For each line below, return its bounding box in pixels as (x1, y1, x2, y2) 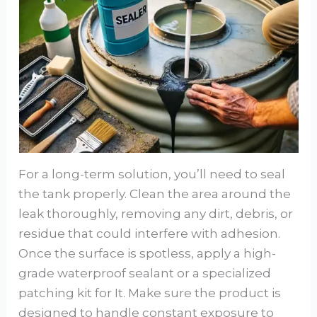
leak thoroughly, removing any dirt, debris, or (18, 207, 294, 221)
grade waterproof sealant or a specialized (18, 266, 272, 281)
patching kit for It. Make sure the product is (18, 286, 282, 301)
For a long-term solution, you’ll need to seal (18, 167, 286, 182)
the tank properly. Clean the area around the (18, 187, 292, 202)
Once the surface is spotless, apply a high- (18, 246, 277, 261)
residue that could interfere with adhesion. (18, 226, 281, 241)
